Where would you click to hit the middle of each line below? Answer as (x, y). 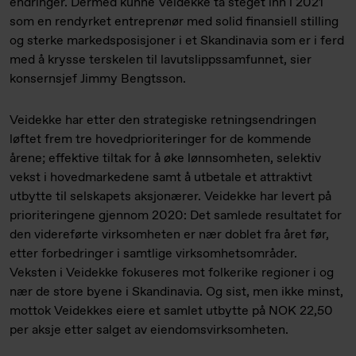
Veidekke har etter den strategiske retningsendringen (163, 120)
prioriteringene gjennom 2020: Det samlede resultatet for (176, 216)
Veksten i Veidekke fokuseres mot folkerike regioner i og (172, 273)
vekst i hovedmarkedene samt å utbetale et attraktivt (161, 178)
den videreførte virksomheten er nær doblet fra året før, (169, 235)
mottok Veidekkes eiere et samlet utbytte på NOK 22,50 (171, 311)
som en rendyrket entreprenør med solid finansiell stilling (174, 22)
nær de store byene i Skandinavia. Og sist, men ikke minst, (176, 292)
